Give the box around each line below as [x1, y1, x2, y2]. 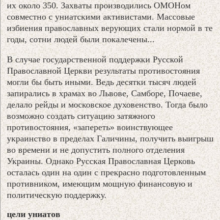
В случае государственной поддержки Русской [7, 54, 184, 64]
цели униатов [7, 209, 61, 219]
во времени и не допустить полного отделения [7, 144, 185, 155]
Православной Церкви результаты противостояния [7, 65, 200, 76]
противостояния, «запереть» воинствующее [7, 122, 173, 132]
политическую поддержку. [7, 190, 107, 200]
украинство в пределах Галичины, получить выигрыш [7, 133, 214, 143]
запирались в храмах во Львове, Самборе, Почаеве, [7, 88, 203, 98]
